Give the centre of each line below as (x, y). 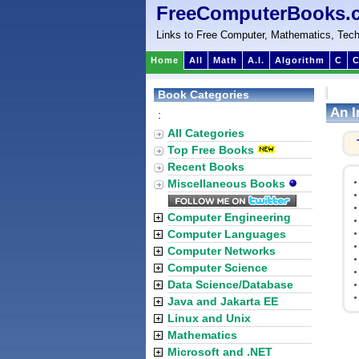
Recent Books (206, 167)
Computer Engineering (229, 217)
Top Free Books (211, 150)
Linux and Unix (209, 318)
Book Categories (204, 95)
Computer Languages (227, 234)
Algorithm (300, 60)
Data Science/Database (230, 284)
